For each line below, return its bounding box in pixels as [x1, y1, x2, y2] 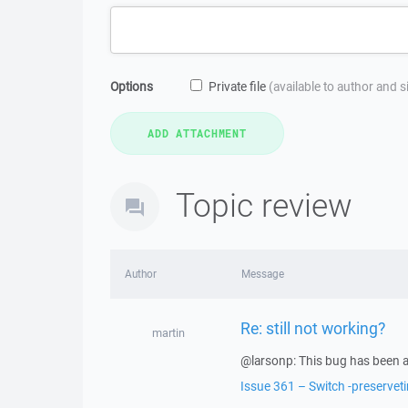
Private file [209, 78, 269, 95]
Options [110, 78, 153, 95]
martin [151, 325, 185, 341]
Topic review [176, 183, 352, 226]
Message [240, 267, 284, 280]
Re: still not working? [240, 316, 385, 339]
